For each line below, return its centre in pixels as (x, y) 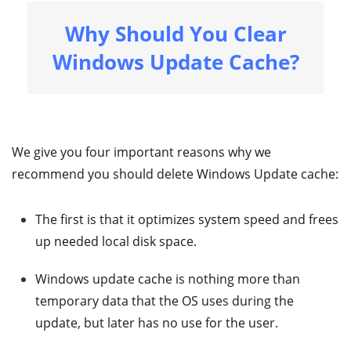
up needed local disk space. (116, 241)
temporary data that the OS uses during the (165, 300)
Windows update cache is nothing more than (168, 279)
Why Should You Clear (175, 33)
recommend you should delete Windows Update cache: (175, 174)
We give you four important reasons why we (141, 152)
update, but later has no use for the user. (157, 322)
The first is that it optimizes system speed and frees (187, 219)
